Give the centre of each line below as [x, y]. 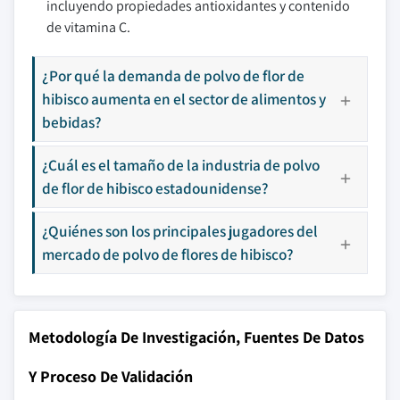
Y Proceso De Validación [111, 376]
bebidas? [72, 122]
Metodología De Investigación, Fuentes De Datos [196, 337]
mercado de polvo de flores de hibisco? [168, 254]
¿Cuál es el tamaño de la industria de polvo [181, 165]
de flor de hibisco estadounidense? [155, 188]
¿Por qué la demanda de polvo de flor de [173, 75]
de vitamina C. [88, 27]
